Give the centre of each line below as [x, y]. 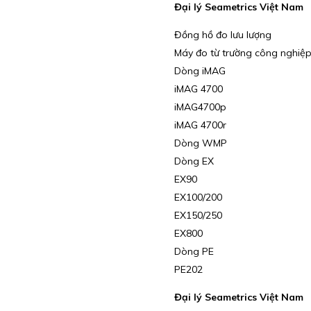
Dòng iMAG [200, 71]
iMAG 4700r [200, 125]
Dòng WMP [200, 143]
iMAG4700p [200, 107]
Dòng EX [194, 161]
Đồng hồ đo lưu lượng [222, 35]
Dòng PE [194, 252]
